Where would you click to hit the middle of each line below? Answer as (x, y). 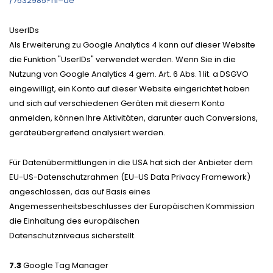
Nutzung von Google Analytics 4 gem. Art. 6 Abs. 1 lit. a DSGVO (129, 74)
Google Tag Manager (65, 265)
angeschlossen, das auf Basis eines (80, 191)
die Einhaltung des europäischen (74, 221)
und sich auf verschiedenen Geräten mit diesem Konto (117, 103)
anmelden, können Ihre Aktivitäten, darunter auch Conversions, (133, 118)
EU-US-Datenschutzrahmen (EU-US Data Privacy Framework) (130, 177)
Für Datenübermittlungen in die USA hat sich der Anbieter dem (131, 162)
